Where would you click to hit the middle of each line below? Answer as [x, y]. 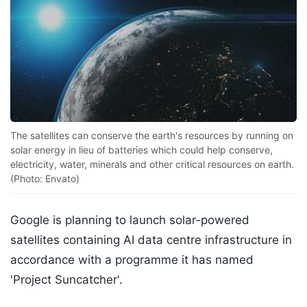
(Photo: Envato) [45, 179]
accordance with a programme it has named [132, 260]
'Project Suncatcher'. [66, 280]
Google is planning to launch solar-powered [130, 220]
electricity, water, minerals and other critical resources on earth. [152, 164]
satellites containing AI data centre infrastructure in [151, 240]
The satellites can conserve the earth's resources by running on [152, 136]
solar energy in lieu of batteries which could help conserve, [142, 150]
